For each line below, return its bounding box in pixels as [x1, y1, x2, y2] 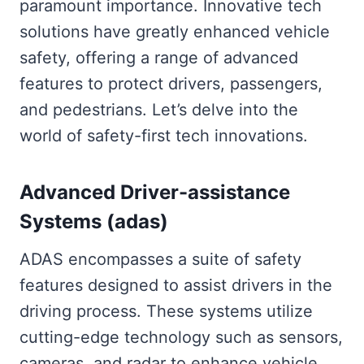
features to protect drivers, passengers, [19, 73, 323, 93]
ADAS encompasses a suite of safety [19, 249, 301, 269]
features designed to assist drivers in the [19, 275, 332, 295]
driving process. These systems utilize [19, 301, 313, 321]
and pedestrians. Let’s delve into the [19, 99, 298, 119]
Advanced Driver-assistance [19, 180, 290, 204]
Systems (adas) [19, 209, 168, 233]
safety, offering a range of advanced [19, 47, 298, 67]
